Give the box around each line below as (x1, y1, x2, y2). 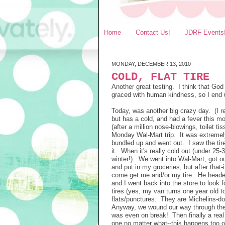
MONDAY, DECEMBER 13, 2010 (111, 61, 191, 67)
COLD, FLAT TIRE (111, 71, 209, 83)
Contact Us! (136, 28, 170, 36)
